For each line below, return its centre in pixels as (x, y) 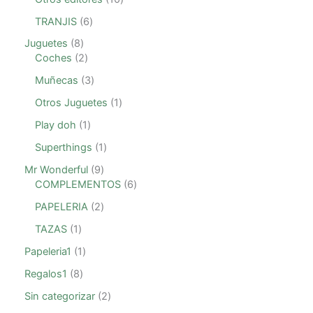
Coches (53, 58)
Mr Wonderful (56, 170)
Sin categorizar (60, 296)
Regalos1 (46, 274)
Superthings (64, 148)
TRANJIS (56, 21)
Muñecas (57, 81)
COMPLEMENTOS (78, 185)
